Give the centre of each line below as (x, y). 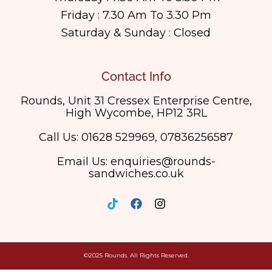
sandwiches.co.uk (136, 173)
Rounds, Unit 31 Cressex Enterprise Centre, (136, 100)
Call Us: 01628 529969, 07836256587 (136, 137)
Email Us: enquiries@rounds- (136, 161)
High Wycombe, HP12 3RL (136, 113)
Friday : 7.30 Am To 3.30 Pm (136, 15)
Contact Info (136, 76)
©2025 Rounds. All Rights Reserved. (136, 255)
